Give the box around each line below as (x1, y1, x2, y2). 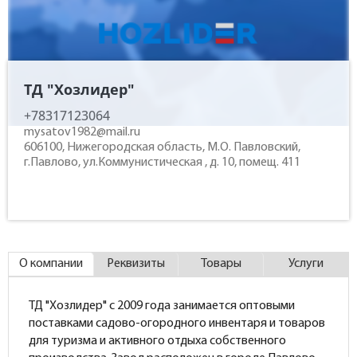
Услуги (288, 257, 324, 270)
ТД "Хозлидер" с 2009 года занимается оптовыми (29, 300, 295, 312)
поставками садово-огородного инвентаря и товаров (29, 317, 325, 330)
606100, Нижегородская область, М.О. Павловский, (24, 141, 300, 154)
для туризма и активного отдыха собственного (29, 335, 286, 347)
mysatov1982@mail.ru (24, 126, 140, 139)
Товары (200, 257, 241, 270)
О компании (18, 257, 83, 270)
